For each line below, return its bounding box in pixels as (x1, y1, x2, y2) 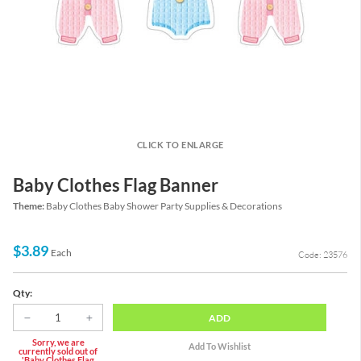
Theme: (13, 200, 46, 213)
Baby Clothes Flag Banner (13, 174, 218, 196)
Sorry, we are (31, 336, 85, 347)
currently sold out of (19, 345, 98, 356)
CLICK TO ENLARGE (136, 139, 224, 150)
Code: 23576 (298, 249, 347, 261)
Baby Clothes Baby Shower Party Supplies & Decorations (46, 200, 282, 213)
